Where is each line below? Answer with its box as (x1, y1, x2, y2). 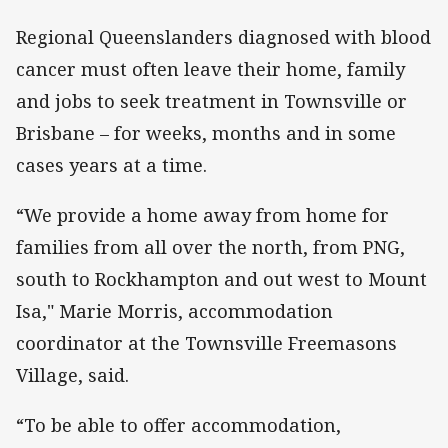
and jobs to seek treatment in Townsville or (16, 88, 407, 113)
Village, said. (16, 362, 134, 387)
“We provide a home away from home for (16, 202, 389, 227)
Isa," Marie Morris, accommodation (16, 298, 333, 323)
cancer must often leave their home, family (16, 56, 405, 81)
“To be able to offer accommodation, (16, 412, 341, 437)
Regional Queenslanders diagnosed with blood (16, 24, 431, 49)
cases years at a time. (16, 152, 207, 177)
